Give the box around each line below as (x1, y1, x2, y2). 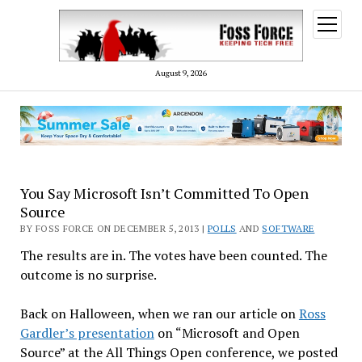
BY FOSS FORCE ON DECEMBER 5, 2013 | (19, 222, 208, 235)
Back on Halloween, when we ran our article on (19, 305, 299, 323)
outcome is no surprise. (19, 266, 157, 284)
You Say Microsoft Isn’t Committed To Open (19, 183, 309, 204)
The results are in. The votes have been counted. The (19, 246, 327, 265)
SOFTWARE (262, 222, 315, 235)
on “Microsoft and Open (154, 324, 300, 343)
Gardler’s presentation (19, 324, 154, 343)
